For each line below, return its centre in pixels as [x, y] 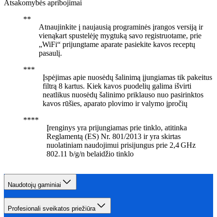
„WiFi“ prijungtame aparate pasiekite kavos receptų [117, 44]
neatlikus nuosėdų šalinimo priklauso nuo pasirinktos [123, 94]
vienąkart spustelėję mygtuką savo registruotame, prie [120, 35]
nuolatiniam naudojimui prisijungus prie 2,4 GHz [121, 145]
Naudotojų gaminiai [34, 185]
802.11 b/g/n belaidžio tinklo [90, 154]
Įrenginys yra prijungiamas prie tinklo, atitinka [117, 127]
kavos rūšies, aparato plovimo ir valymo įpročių [115, 103]
